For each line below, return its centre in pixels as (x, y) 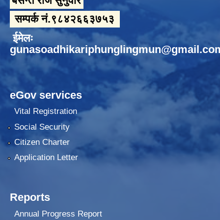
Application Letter (46, 158)
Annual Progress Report (58, 214)
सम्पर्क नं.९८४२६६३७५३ (65, 19)
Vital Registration (45, 111)
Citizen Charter (42, 142)
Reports (30, 197)
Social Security (42, 127)
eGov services (46, 95)
